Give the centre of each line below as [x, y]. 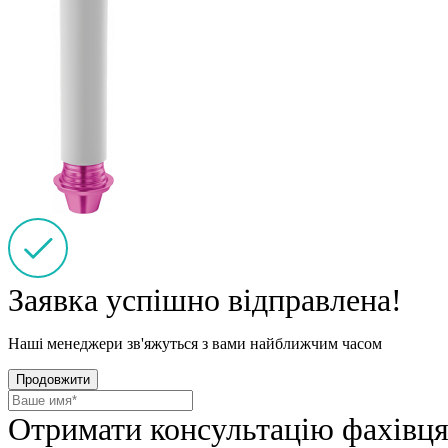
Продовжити [53, 379]
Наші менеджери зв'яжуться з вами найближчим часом [195, 343]
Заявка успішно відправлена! [205, 299]
